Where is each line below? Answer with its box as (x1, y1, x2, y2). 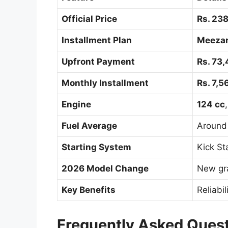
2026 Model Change (62, 163, 149, 174)
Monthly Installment (62, 77, 149, 88)
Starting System (62, 141, 131, 152)
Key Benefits (62, 184, 116, 195)
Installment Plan (62, 35, 132, 45)
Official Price (62, 13, 117, 24)
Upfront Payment (62, 56, 135, 67)
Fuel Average (62, 120, 117, 131)
